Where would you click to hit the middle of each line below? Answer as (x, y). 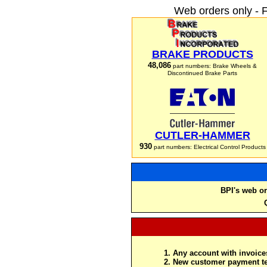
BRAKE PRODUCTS (202, 54)
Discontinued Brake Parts (202, 73)
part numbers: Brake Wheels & (214, 66)
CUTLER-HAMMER (202, 135)
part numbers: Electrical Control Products (209, 147)
